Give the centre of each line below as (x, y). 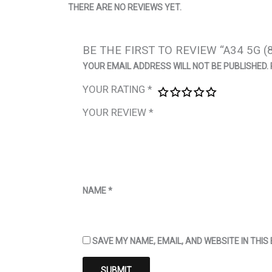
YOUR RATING (115, 89)
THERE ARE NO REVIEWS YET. (125, 7)
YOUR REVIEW (116, 112)
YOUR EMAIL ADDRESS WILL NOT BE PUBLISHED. (176, 66)
